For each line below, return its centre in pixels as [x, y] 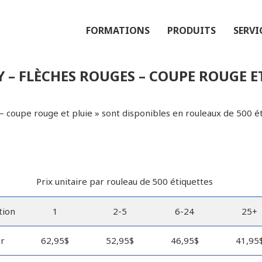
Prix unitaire [62, 181]
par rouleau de [120, 181]
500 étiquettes [182, 181]
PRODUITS [192, 30]
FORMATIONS [118, 30]
